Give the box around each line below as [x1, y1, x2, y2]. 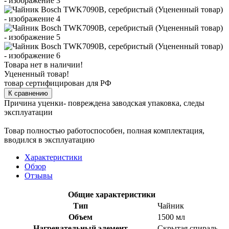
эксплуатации [4, 107, 53, 117]
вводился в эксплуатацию [4, 135, 95, 144]
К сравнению [8, 89, 48, 97]
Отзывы [25, 171, 53, 180]
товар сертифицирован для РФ [4, 78, 111, 87]
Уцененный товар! [4, 69, 69, 78]
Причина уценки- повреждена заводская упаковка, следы [4, 98, 204, 107]
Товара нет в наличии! [4, 60, 83, 69]
